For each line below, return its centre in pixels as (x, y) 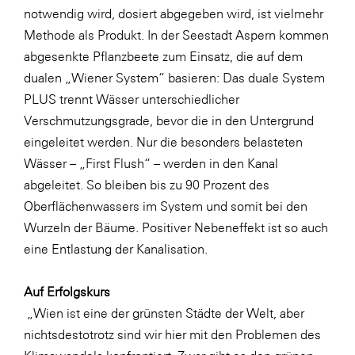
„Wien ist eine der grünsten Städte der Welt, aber (164, 313)
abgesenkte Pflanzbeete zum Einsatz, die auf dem (163, 56)
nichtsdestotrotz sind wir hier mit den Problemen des (172, 334)
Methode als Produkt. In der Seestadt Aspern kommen (176, 35)
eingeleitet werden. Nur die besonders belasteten (163, 142)
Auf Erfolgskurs (67, 292)
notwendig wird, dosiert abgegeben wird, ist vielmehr (174, 13)
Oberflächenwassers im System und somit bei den (166, 206)
